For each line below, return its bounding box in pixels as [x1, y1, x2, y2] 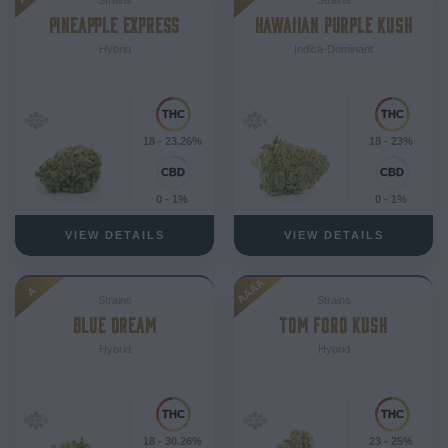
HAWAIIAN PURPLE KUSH [254, 10, 413, 35]
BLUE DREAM [72, 311, 157, 336]
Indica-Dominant [294, 42, 373, 55]
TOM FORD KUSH [279, 311, 388, 336]
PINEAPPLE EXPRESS [48, 10, 181, 35]
